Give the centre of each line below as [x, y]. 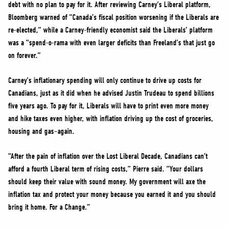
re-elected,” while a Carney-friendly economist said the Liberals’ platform [110, 30]
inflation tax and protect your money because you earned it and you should [112, 194]
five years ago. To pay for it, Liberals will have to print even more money [108, 106]
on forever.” [24, 55]
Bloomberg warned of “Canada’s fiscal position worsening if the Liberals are [113, 17]
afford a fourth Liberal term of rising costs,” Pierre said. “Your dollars [106, 169]
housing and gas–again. [41, 131]
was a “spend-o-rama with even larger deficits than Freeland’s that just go [111, 43]
